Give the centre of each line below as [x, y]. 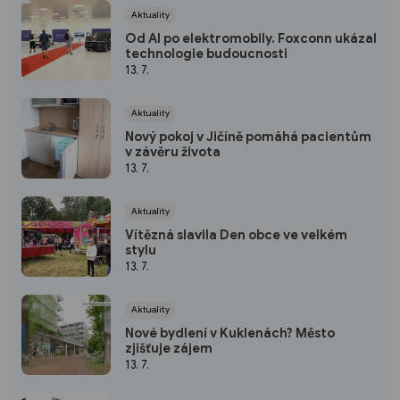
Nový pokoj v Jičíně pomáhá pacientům [248, 136]
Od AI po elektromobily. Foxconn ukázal [251, 38]
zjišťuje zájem [169, 348]
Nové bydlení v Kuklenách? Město [230, 333]
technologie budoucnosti [206, 53]
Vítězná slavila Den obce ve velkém [236, 234]
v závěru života [173, 151]
